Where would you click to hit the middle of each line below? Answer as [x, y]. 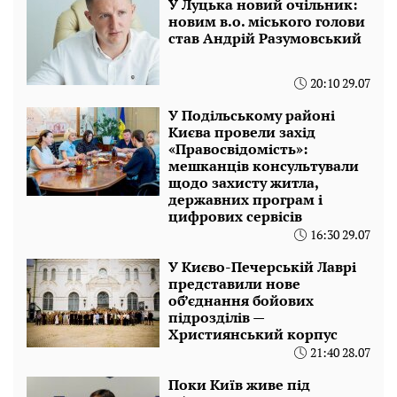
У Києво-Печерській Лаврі [262, 267]
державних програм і [245, 200]
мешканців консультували [264, 166]
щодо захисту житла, [243, 183]
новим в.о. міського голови [267, 22]
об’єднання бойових [241, 301]
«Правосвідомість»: [238, 149]
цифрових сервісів [235, 217]
